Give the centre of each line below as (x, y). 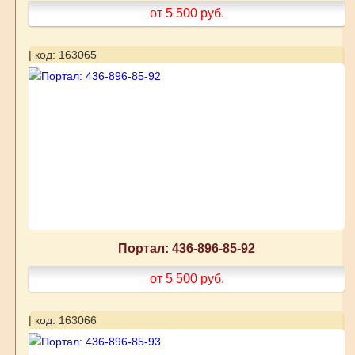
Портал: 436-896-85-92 (187, 248)
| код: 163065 (62, 55)
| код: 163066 (62, 321)
